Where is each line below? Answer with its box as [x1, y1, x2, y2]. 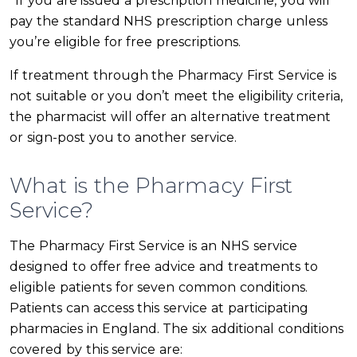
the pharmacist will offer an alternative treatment [10, 109, 331, 125]
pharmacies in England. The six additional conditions [10, 321, 343, 337]
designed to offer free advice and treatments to [10, 259, 318, 275]
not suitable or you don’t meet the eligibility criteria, [10, 88, 343, 104]
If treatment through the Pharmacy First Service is [10, 68, 336, 84]
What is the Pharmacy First [10, 173, 293, 199]
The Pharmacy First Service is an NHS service [10, 238, 297, 254]
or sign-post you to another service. [10, 130, 237, 146]
